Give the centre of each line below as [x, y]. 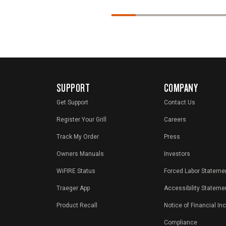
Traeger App [73, 188]
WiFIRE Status [76, 171]
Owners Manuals [80, 154]
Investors [177, 154]
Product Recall [77, 206]
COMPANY [181, 88]
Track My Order [78, 137]
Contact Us [179, 103]
